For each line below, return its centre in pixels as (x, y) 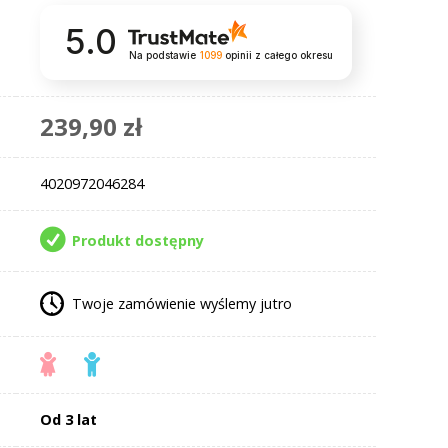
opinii (238, 56)
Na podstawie (162, 56)
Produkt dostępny (137, 240)
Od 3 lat (68, 419)
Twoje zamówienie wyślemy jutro (181, 303)
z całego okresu (293, 56)
